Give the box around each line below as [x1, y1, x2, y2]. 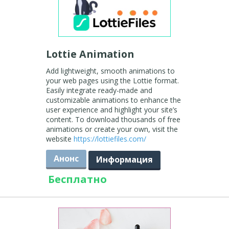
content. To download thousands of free [45, 114, 180, 124]
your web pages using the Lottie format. [45, 76, 179, 85]
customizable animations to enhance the [45, 95, 181, 105]
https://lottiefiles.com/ [73, 134, 146, 144]
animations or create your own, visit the [45, 124, 178, 134]
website [45, 134, 74, 144]
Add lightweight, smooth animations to [45, 66, 175, 76]
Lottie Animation [45, 47, 136, 61]
